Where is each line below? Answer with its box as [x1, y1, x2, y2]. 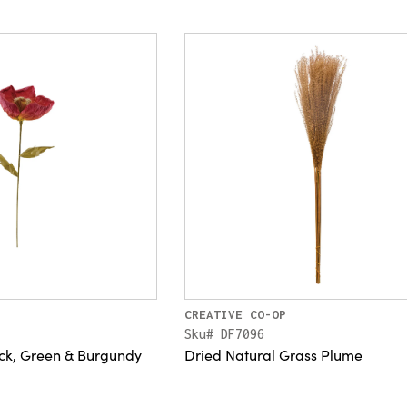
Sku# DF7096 [184, 325, 265, 342]
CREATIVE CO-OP [184, 306, 287, 322]
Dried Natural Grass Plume [184, 343, 363, 364]
